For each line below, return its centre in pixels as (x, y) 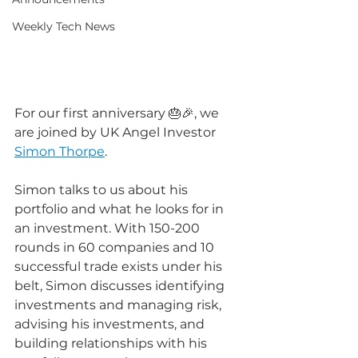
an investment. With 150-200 (109, 228)
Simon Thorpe (60, 151)
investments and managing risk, (119, 305)
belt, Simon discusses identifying (121, 286)
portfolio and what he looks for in (121, 209)
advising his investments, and (111, 324)
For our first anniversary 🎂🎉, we (118, 113)
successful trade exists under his (120, 267)
